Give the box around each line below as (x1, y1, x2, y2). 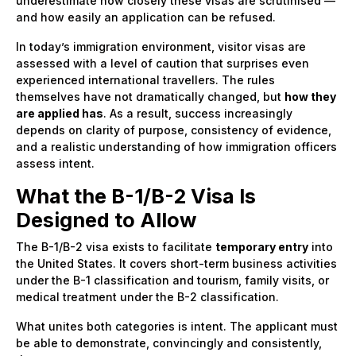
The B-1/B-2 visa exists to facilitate (16, 239, 215, 253)
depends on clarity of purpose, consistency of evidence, (16, 122, 331, 137)
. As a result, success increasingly (103, 106, 292, 120)
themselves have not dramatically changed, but (16, 89, 284, 103)
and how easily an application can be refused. (16, 10, 276, 24)
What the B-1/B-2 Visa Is (16, 184, 256, 208)
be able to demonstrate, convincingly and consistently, (16, 335, 322, 350)
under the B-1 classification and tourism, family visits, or (16, 273, 329, 287)
